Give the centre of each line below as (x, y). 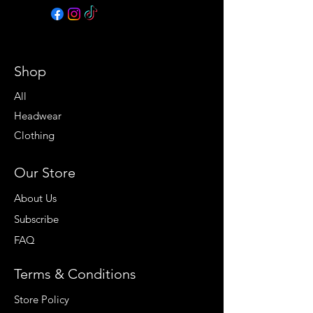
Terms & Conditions (75, 274)
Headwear (38, 116)
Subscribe (36, 219)
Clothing (34, 136)
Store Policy (42, 300)
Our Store (45, 173)
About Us (35, 198)
